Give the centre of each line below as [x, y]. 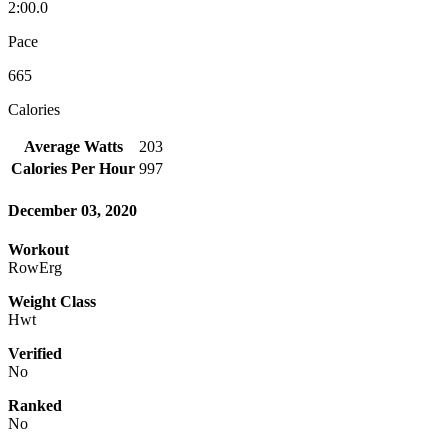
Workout [38, 250]
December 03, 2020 [72, 211]
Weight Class [52, 302]
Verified [35, 354]
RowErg [35, 268]
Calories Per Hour [73, 168]
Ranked [35, 406]
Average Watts [73, 146]
